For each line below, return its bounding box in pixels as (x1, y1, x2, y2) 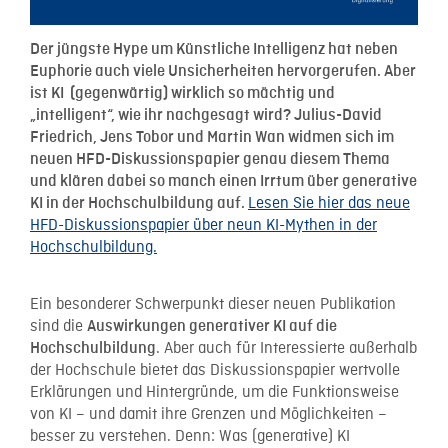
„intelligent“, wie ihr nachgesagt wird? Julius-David (30, 107, 382, 125)
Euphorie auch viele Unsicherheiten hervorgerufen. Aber (30, 63, 416, 81)
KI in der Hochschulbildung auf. (30, 195, 248, 213)
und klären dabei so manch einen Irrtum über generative (30, 173, 417, 191)
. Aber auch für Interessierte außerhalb (156, 339, 417, 360)
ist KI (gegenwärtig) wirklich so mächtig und (30, 85, 335, 103)
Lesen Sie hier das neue (248, 194, 410, 215)
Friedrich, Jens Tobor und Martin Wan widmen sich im (30, 129, 394, 147)
